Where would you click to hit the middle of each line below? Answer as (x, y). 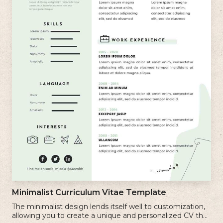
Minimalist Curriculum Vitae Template (89, 193)
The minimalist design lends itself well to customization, (109, 207)
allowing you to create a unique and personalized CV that (111, 216)
